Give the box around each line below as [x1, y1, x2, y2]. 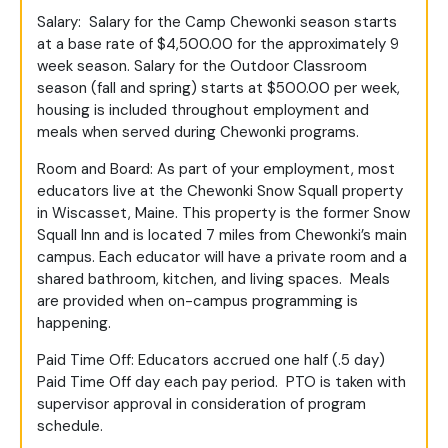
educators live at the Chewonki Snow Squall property [37, 181, 403, 202]
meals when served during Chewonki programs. [37, 122, 359, 143]
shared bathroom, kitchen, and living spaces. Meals [37, 269, 390, 290]
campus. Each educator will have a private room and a [37, 247, 407, 268]
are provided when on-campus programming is [37, 291, 358, 312]
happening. [37, 313, 111, 334]
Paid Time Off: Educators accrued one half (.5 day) [37, 350, 385, 371]
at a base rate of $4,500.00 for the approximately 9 [37, 34, 399, 55]
